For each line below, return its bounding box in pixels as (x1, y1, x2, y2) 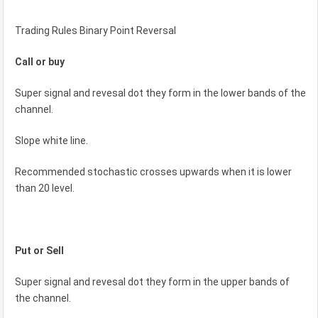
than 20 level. (15, 182, 75, 194)
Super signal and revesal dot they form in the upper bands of (15, 275, 290, 287)
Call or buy (15, 55, 65, 67)
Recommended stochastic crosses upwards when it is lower (15, 165, 292, 177)
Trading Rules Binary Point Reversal (15, 24, 176, 36)
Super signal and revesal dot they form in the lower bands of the (15, 87, 306, 99)
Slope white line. (15, 134, 88, 146)
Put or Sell (15, 244, 64, 256)
